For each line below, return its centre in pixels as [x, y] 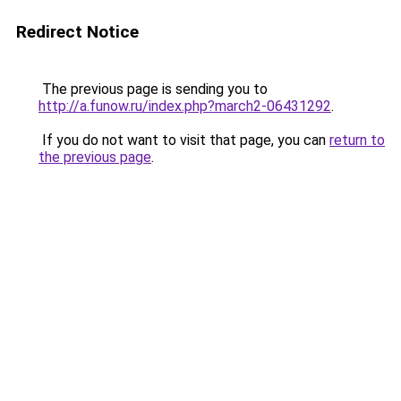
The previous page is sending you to [153, 89]
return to [357, 140]
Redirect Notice [77, 32]
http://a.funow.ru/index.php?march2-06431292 [185, 106]
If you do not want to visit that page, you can [184, 140]
